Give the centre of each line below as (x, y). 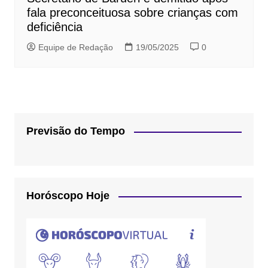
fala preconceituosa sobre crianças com (132, 13)
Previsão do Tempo (75, 131)
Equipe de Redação (75, 47)
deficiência (54, 27)
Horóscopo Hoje (68, 196)
